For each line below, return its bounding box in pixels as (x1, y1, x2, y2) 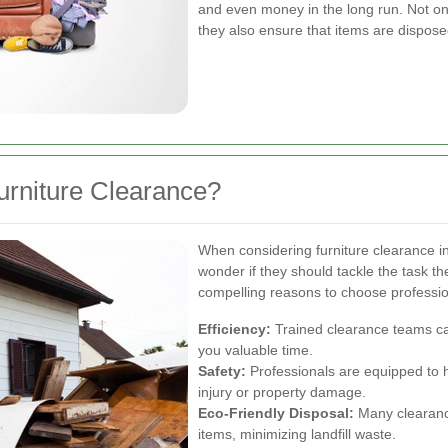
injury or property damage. (198, 384, 366, 400)
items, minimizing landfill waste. (198, 426, 396, 442)
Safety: (198, 363, 246, 379)
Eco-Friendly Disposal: (198, 405, 354, 421)
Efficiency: (198, 321, 271, 337)
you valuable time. (198, 342, 313, 358)
